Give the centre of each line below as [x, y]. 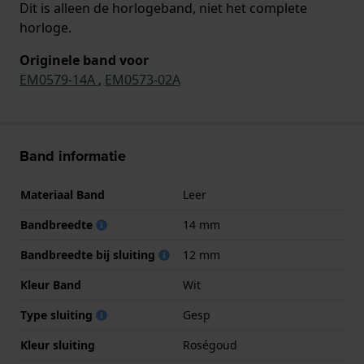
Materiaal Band [63, 194]
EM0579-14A [59, 79]
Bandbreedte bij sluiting [89, 254]
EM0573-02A [143, 79]
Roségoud [210, 344]
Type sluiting [58, 314]
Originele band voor [84, 60]
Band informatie [73, 156]
